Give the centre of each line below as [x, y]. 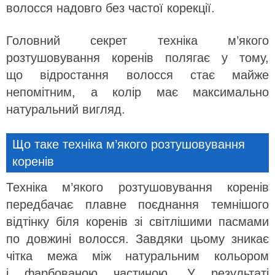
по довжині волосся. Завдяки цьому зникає [137, 239]
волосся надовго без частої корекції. [110, 8]
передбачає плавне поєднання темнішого [137, 205]
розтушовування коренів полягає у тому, [137, 58]
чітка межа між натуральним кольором [137, 256]
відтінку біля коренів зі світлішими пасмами [137, 222]
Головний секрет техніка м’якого [137, 41]
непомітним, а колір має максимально [137, 92]
